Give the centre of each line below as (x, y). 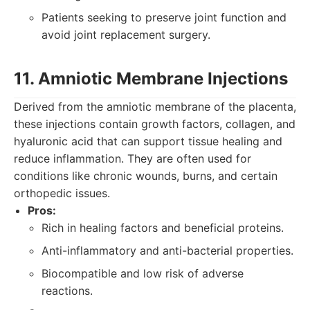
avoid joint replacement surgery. (126, 35)
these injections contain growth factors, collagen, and (155, 124)
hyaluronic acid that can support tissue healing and (148, 141)
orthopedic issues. (62, 193)
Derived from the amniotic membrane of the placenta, (155, 107)
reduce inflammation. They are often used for (133, 158)
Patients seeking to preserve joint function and (164, 17)
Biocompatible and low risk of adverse (143, 273)
